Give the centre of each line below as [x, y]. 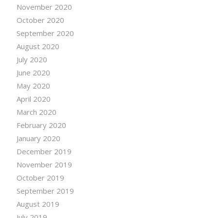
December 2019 [44, 151]
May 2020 [33, 85]
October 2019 [40, 177]
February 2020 [41, 125]
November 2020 [44, 7]
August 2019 [38, 204]
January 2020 [38, 138]
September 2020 [45, 33]
